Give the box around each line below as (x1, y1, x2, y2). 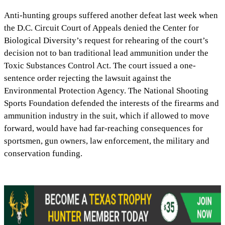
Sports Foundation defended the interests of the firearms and (4, 98, 219, 108)
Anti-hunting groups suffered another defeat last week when (4, 11, 218, 21)
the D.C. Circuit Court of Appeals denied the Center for (4, 23, 199, 33)
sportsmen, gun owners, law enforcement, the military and (4, 136, 210, 146)
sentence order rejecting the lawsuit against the (4, 73, 172, 83)
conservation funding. (4, 149, 83, 159)
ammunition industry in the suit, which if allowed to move (4, 111, 210, 121)
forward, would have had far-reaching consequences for (4, 124, 203, 134)
